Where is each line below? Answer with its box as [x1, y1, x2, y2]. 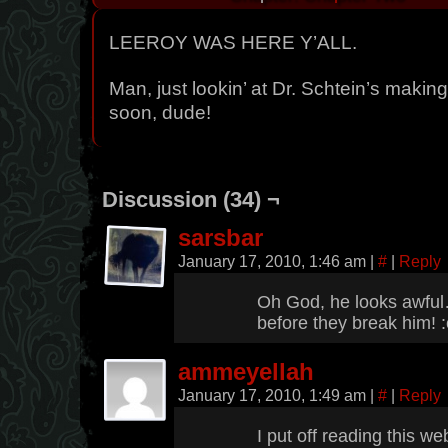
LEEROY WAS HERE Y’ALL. [109, 32, 357, 53]
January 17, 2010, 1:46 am [178, 252, 370, 270]
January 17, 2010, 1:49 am [178, 386, 370, 404]
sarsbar [178, 225, 263, 251]
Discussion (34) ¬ [102, 187, 280, 212]
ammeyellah [178, 359, 314, 385]
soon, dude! [109, 102, 211, 123]
